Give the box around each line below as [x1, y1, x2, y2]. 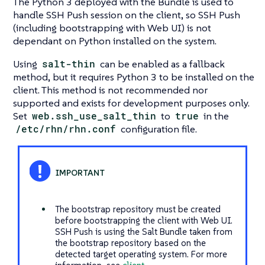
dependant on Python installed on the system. [13, 34, 216, 47]
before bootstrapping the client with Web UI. [54, 214, 232, 226]
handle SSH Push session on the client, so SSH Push [13, 8, 240, 21]
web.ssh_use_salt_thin [32, 109, 157, 122]
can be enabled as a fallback [98, 57, 225, 70]
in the [201, 109, 230, 122]
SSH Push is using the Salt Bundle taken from [54, 225, 232, 237]
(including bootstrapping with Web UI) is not [13, 21, 211, 34]
